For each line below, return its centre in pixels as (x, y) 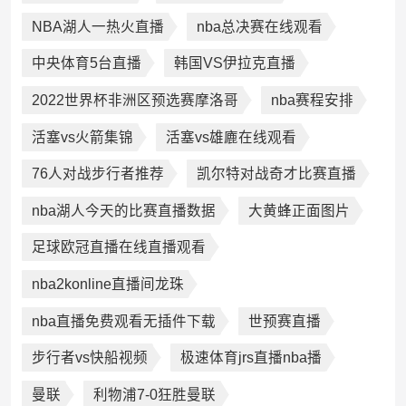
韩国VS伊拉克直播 (234, 63)
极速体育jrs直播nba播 (251, 358)
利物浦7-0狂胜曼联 (154, 394)
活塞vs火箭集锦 (82, 137)
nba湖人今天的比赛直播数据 (123, 210)
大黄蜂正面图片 (299, 210)
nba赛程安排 (312, 100)
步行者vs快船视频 (89, 358)
